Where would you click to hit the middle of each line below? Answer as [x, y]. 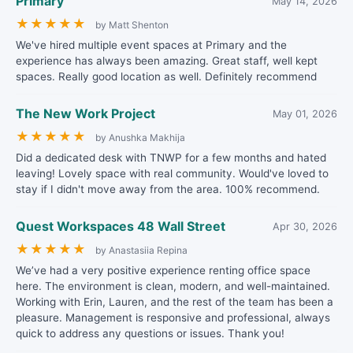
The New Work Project [85, 113]
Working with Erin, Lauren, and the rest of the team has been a [175, 302]
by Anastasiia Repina [141, 250]
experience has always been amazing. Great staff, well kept [167, 61]
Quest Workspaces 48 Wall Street [121, 226]
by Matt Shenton [132, 25]
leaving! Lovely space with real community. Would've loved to [172, 173]
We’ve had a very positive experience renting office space [163, 270]
